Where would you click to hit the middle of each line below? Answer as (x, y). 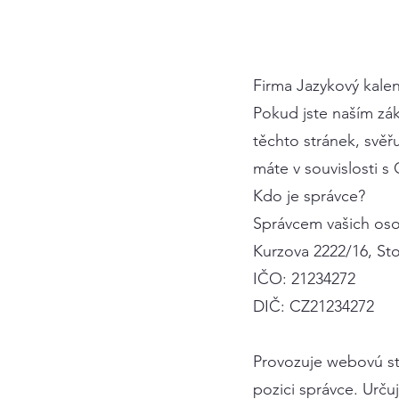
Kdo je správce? (309, 196)
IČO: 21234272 (304, 279)
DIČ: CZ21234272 (313, 306)
